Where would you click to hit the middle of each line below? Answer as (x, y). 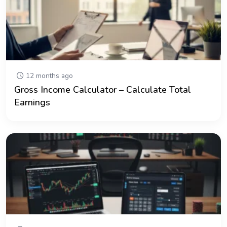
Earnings (32, 102)
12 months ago (48, 75)
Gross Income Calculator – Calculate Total (103, 89)
